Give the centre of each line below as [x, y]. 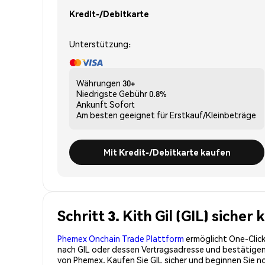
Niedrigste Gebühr [112, 93]
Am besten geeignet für [122, 114]
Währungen [98, 83]
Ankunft [92, 104]
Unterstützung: [100, 43]
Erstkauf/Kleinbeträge [213, 114]
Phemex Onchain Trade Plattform [121, 238]
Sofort [122, 104]
